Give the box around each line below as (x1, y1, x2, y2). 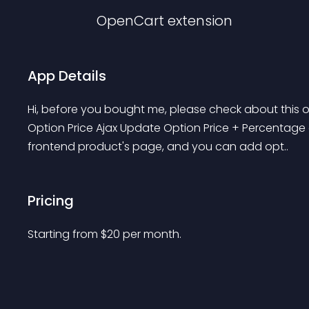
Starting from (28, 226, 101, 242)
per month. (123, 226, 181, 242)
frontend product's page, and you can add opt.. (28, 139, 288, 154)
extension (168, 11, 232, 30)
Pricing (28, 191, 74, 210)
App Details (28, 66, 106, 86)
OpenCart (97, 11, 164, 30)
